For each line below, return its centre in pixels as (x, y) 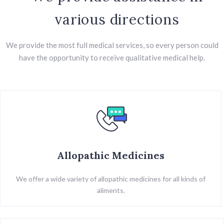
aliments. (111, 190)
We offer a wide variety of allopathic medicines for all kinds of (111, 178)
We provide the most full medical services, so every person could (112, 45)
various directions (117, 19)
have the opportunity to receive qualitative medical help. (112, 57)
